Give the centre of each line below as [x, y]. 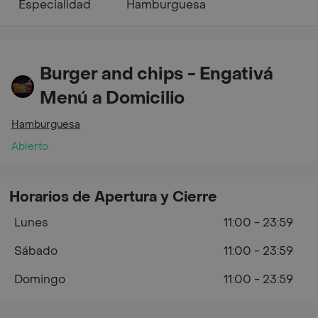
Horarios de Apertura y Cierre [113, 197]
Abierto [30, 146]
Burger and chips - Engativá [157, 74]
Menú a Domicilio [113, 98]
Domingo [40, 279]
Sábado [36, 251]
